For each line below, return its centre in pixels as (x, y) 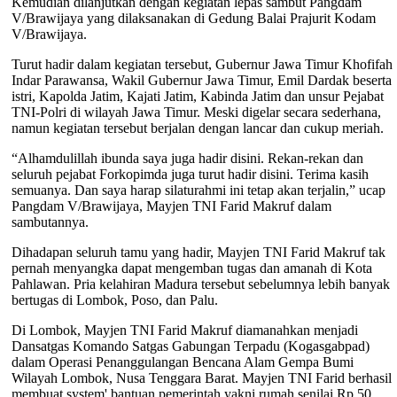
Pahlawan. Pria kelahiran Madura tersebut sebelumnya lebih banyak (200, 284)
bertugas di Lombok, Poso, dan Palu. (116, 300)
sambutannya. (51, 222)
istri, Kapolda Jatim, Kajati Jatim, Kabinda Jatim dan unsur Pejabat (197, 97)
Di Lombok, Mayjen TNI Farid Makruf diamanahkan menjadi (184, 331)
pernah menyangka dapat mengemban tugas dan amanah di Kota (191, 269)
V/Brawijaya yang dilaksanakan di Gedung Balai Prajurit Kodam (193, 19)
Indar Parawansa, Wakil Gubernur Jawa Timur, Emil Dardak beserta (201, 81)
